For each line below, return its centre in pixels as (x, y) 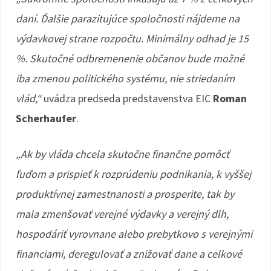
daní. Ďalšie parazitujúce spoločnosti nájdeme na (128, 18)
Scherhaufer (46, 118)
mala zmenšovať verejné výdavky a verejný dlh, (122, 214)
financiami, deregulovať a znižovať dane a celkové (129, 254)
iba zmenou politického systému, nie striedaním (125, 78)
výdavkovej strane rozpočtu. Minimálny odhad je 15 (132, 38)
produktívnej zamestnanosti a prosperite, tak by (125, 194)
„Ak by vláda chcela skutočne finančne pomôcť (122, 154)
